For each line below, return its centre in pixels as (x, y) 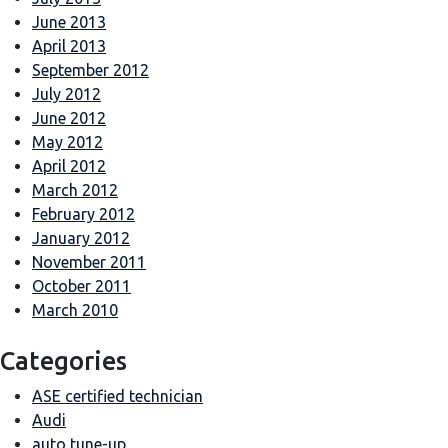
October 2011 (81, 285)
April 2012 (69, 165)
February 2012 (83, 213)
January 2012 (81, 237)
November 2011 (89, 261)
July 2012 (66, 93)
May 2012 (67, 141)
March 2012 (75, 189)
